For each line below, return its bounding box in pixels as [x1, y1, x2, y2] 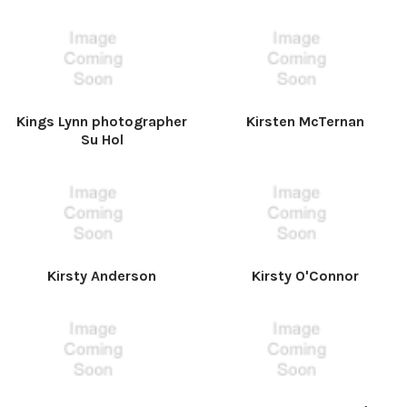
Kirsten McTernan [246, 113, 364, 130]
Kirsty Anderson [47, 267, 156, 284]
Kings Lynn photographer [16, 113, 187, 130]
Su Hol [80, 131, 124, 148]
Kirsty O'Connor [252, 267, 359, 284]
